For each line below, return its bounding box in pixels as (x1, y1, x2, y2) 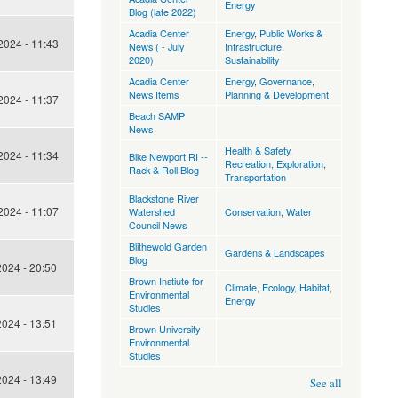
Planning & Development (224, 87, 329, 102)
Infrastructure (224, 39, 282, 54)
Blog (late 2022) (128, 4, 196, 20)
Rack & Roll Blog (128, 163, 199, 178)
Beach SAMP (128, 108, 185, 123)
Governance (259, 74, 312, 89)
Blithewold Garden (128, 239, 207, 254)
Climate (224, 280, 257, 295)
